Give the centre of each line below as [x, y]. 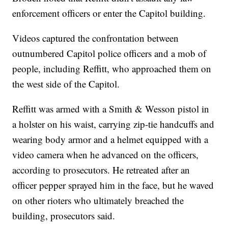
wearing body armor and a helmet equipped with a [110, 139]
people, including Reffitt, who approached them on [112, 69]
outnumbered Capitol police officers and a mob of [109, 53]
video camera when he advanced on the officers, [106, 155]
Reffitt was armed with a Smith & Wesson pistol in [111, 109]
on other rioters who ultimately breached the [98, 201]
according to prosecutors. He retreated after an [101, 170]
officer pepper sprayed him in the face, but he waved [113, 185]
